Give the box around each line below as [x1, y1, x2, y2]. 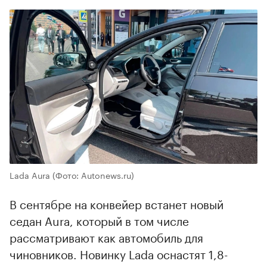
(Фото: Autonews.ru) [52, 168, 134, 182]
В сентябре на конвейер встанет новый [10, 194, 223, 213]
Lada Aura [10, 168, 50, 182]
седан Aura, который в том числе [10, 211, 189, 229]
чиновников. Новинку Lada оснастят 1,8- [10, 244, 228, 263]
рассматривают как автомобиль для [10, 228, 203, 246]
